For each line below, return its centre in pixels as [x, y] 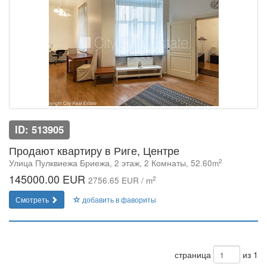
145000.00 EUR [49, 179]
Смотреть [33, 199]
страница [193, 254]
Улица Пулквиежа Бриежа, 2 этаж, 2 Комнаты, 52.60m [114, 163]
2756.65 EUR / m [120, 180]
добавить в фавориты [118, 199]
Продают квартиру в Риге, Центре [94, 150]
